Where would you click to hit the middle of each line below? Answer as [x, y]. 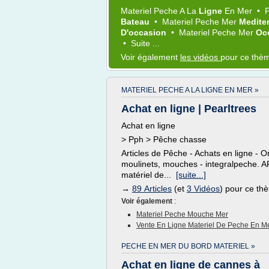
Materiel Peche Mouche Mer [182, 214]
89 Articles [152, 189]
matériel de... [149, 175]
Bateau [136, 22]
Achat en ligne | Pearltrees [189, 109]
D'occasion [145, 32]
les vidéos [200, 57]
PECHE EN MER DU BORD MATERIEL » [188, 246]
